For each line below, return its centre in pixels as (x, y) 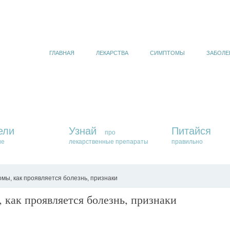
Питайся (191, 131)
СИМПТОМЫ (167, 53)
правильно (187, 142)
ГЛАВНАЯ (62, 53)
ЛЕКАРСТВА (112, 53)
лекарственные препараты (109, 142)
